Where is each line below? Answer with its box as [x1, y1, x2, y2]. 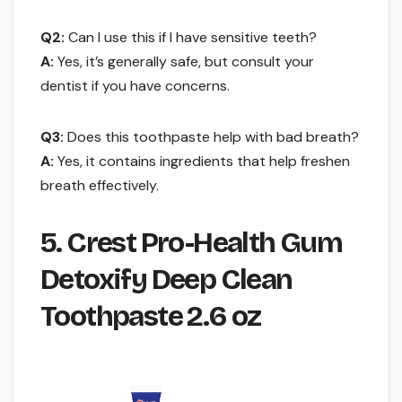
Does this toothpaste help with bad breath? [64, 127, 359, 146]
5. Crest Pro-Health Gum [40, 224, 343, 260]
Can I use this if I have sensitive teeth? [65, 27, 317, 47]
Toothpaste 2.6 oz [40, 298, 261, 334]
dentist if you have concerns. [40, 75, 230, 95]
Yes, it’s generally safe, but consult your [54, 51, 314, 71]
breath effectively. [40, 175, 159, 195]
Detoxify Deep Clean [40, 261, 293, 297]
